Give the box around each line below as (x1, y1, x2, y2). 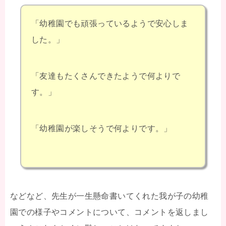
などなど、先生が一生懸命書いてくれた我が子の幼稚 (10, 191, 209, 200)
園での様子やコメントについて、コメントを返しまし (10, 207, 209, 216)
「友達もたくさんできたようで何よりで (31, 71, 181, 80)
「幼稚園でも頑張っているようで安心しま (31, 19, 189, 28)
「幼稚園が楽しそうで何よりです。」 (31, 124, 172, 133)
